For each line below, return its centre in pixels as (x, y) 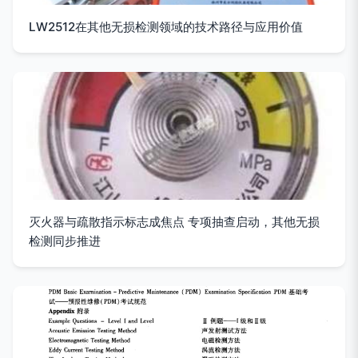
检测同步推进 (65, 241)
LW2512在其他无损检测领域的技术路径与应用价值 (166, 26)
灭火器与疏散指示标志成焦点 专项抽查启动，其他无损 (174, 221)
